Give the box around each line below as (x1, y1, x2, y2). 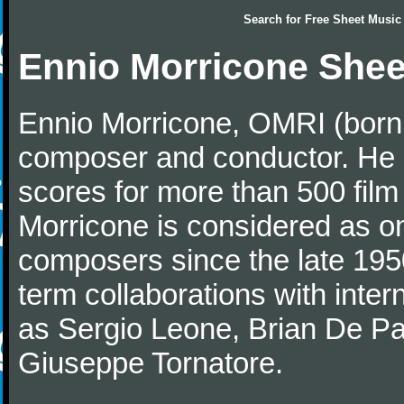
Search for (243, 13, 305, 26)
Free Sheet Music (305, 13, 401, 26)
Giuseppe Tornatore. (18, 346, 283, 380)
